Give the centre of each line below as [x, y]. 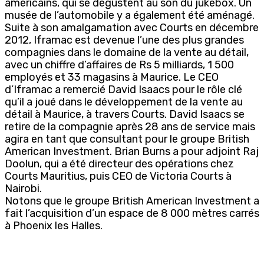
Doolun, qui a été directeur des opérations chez [119, 164]
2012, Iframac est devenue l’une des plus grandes [124, 40]
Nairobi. [23, 188]
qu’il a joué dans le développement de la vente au [124, 102]
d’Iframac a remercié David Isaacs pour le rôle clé [123, 89]
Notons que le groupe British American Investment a [132, 201]
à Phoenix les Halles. [54, 225]
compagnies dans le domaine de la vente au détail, [127, 52]
